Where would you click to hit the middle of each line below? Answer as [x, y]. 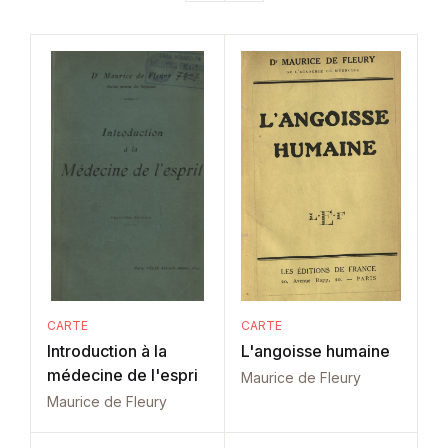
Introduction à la [107, 351]
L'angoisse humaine [315, 351]
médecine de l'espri [122, 375]
